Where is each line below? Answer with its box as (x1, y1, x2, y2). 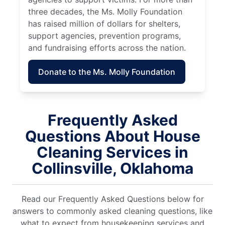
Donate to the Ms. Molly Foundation (38, 66, 175, 77)
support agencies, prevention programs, (28, 30, 181, 41)
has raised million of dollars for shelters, (28, 18, 180, 29)
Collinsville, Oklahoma (32, 159, 193, 177)
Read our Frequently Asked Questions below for (21, 193, 204, 204)
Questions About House (25, 127, 200, 145)
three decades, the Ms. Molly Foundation (28, 6, 182, 17)
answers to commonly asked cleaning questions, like (13, 205, 212, 216)
